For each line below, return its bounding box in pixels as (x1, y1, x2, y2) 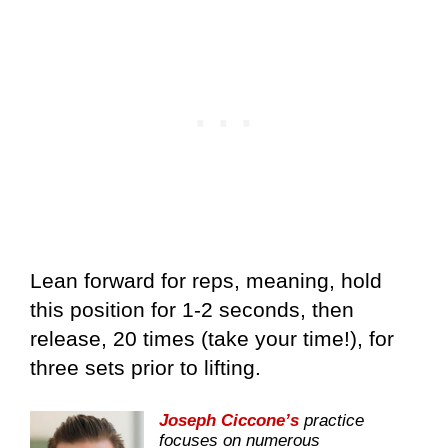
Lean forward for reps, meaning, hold (30, 269, 382, 293)
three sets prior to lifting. (30, 356, 261, 380)
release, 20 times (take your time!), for (30, 327, 394, 351)
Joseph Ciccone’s (159, 410, 299, 430)
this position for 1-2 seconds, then (30, 298, 354, 322)
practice (299, 410, 364, 430)
